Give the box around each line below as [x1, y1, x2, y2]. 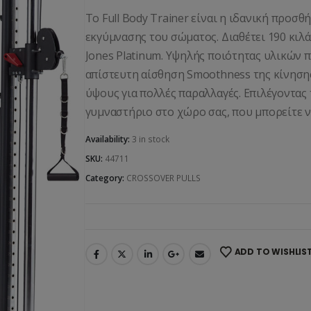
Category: [85, 171, 126, 184]
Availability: [85, 133, 132, 145]
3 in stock [131, 133, 169, 145]
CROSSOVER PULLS [126, 171, 201, 184]
